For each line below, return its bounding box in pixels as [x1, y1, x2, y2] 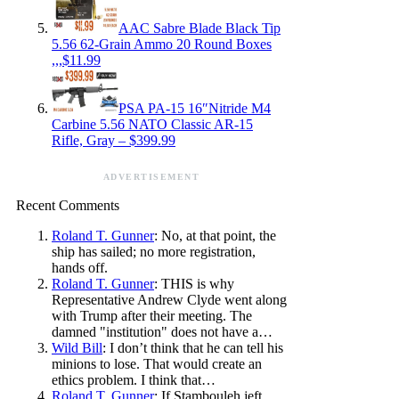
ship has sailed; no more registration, [52, 243, 256, 259]
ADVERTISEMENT [102, 171, 200, 182]
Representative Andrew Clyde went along [52, 291, 287, 307]
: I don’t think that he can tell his [102, 339, 283, 355]
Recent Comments [16, 197, 119, 213]
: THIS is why [154, 275, 234, 291]
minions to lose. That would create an [52, 355, 262, 371]
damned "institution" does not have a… [52, 323, 273, 339]
